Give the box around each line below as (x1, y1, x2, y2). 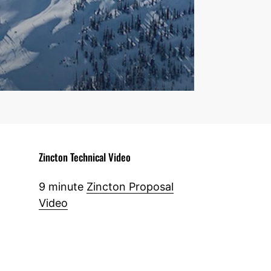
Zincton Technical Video (38, 149, 131, 165)
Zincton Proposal (86, 180, 174, 193)
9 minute (38, 180, 87, 193)
